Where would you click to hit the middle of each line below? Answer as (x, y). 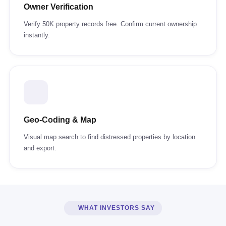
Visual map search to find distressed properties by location (109, 137)
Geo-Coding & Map (60, 120)
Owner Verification (59, 7)
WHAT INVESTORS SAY (117, 208)
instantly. (37, 35)
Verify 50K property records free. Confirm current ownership (110, 24)
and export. (40, 148)
